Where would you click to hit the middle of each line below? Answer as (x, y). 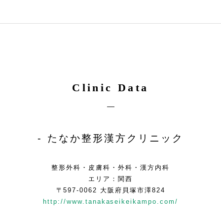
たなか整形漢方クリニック (115, 138)
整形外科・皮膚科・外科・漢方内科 (110, 167)
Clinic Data (110, 88)
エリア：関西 (110, 179)
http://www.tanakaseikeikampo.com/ (110, 202)
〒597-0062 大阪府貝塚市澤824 (110, 190)
